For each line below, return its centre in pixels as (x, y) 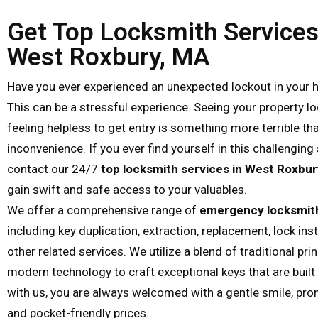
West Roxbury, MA (108, 57)
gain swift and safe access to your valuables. (127, 190)
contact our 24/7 (54, 169)
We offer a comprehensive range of (103, 210)
